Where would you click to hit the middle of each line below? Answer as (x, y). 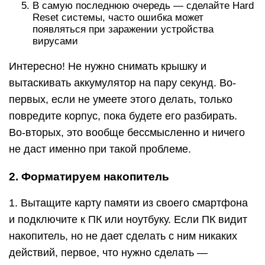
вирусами (55, 41)
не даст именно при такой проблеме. (100, 149)
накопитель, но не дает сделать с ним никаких (123, 236)
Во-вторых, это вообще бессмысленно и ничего (127, 132)
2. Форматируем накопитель (89, 177)
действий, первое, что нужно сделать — (108, 253)
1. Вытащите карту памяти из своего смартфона (128, 203)
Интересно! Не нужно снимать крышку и (108, 66)
